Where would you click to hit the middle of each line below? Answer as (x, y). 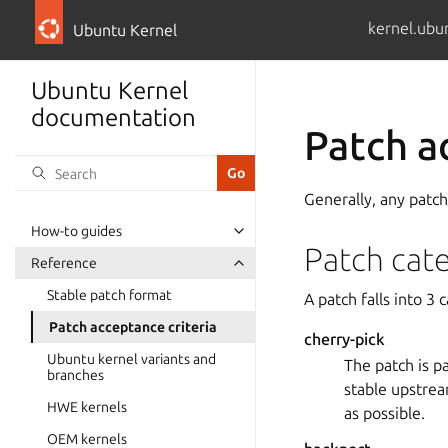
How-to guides (76, 231)
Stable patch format (109, 295)
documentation (113, 117)
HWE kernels (87, 407)
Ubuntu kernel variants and (131, 359)
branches (75, 375)
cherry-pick (344, 339)
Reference (64, 263)
